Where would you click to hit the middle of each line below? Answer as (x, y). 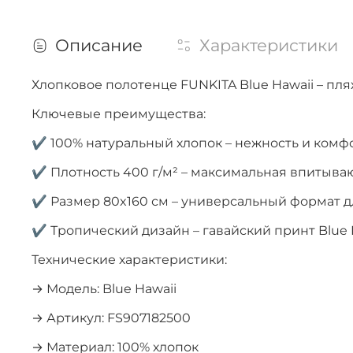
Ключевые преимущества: (119, 113)
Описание (99, 45)
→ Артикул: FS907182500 (111, 318)
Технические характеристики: (129, 259)
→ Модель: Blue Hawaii (104, 288)
